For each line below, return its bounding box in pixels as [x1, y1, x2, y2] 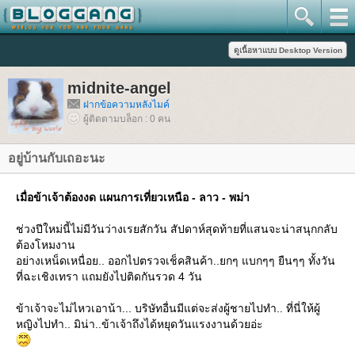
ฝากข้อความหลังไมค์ [83, 99, 170, 110]
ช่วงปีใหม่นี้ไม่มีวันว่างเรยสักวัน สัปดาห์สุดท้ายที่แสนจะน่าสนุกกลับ [16, 223, 338, 235]
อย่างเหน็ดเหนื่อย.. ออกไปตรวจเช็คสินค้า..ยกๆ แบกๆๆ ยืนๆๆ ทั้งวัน [16, 254, 335, 267]
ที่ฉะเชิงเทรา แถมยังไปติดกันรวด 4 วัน [16, 270, 202, 283]
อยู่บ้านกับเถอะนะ [8, 151, 105, 165]
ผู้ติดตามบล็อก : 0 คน [83, 113, 170, 124]
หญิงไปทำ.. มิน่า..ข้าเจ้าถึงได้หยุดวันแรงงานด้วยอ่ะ [16, 318, 263, 330]
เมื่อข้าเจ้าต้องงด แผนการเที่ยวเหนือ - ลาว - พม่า [16, 191, 250, 204]
